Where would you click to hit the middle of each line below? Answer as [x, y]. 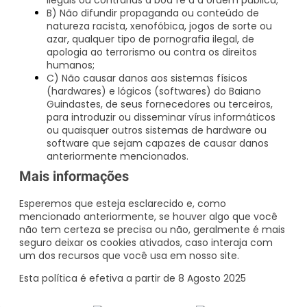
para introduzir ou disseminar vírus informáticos [161, 117]
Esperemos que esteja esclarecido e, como [123, 203]
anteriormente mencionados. [118, 156]
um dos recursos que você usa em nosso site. [129, 255]
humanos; [71, 65]
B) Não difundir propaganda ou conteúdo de [153, 13]
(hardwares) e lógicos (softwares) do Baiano [154, 91]
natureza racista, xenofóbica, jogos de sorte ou [159, 26]
